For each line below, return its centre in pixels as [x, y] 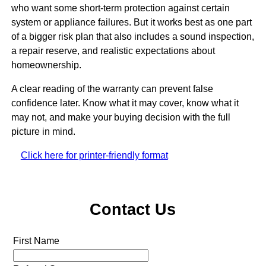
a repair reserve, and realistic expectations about [113, 51]
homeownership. [46, 65]
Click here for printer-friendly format [94, 156]
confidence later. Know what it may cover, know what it [125, 103]
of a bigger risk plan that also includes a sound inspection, [132, 37]
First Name [36, 241]
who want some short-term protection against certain [120, 8]
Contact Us [133, 209]
